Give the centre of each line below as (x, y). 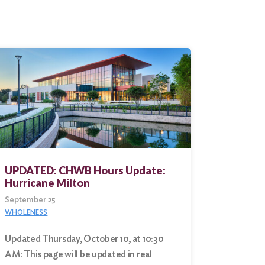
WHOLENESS (26, 212)
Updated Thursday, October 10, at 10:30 (84, 239)
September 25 (30, 200)
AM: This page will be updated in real (78, 254)
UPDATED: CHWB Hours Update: (85, 171)
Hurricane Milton (48, 183)
